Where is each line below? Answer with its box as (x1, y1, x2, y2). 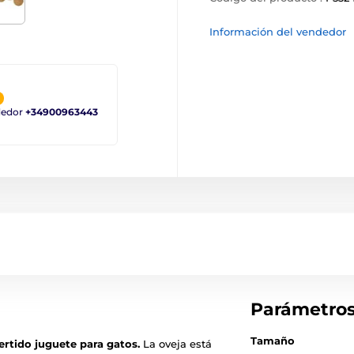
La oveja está (140, 337, 212, 350)
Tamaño (250, 333, 296, 347)
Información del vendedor (209, 25, 346, 38)
